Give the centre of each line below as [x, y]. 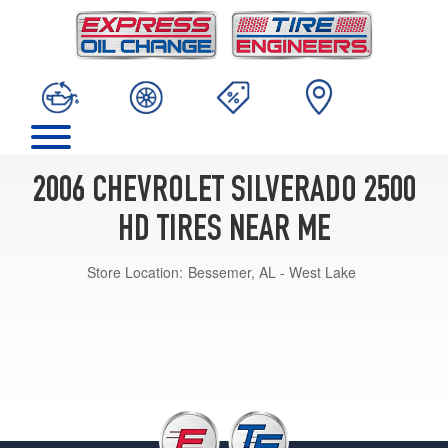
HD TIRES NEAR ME [224, 231]
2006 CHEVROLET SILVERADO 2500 [224, 192]
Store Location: [135, 271]
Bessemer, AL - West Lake [272, 271]
